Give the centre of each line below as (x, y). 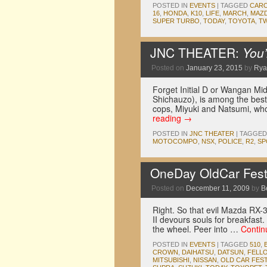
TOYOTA (242, 21)
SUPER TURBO (176, 21)
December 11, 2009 (218, 188)
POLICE (230, 141)
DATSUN (231, 252)
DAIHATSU (198, 252)
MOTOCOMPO (175, 141)
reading (168, 118)
